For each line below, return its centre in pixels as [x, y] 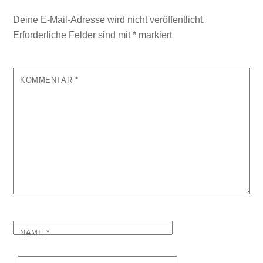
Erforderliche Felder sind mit [73, 35]
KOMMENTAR [48, 80]
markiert [154, 35]
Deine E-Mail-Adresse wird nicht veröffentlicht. [109, 20]
